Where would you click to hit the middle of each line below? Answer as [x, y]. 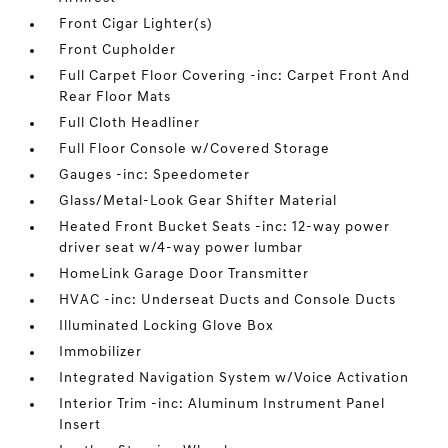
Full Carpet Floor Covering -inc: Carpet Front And [235, 76]
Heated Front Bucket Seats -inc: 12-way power [225, 227]
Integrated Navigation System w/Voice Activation [234, 378]
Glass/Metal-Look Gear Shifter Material [198, 201]
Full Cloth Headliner [130, 123]
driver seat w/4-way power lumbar [181, 248]
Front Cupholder [118, 50]
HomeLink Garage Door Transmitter [184, 274]
